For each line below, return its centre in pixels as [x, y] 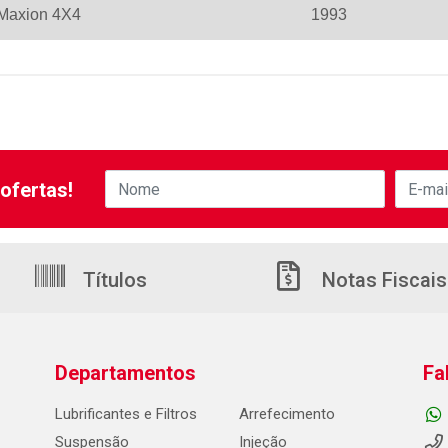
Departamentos [125, 373]
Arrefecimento [286, 414]
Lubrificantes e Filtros [125, 414]
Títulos [112, 280]
